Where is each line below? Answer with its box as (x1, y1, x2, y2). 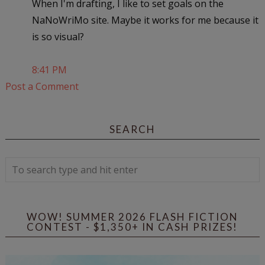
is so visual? (31, 30, 84, 43)
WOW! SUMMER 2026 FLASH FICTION (26, 210, 238, 223)
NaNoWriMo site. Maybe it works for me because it (31, 13, 258, 27)
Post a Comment (5, 79, 79, 93)
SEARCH (109, 122, 156, 135)
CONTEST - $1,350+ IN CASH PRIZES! (27, 220, 238, 233)
